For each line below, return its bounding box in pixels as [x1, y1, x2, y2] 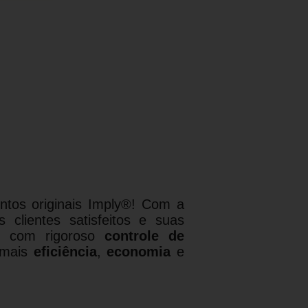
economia [107, 243, 171, 259]
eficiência [33, 243, 97, 259]
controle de [104, 228, 185, 243]
